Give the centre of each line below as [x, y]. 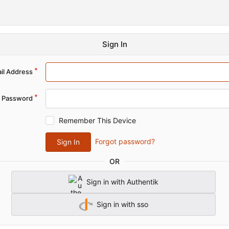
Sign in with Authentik [123, 182]
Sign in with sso [123, 204]
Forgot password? [125, 141]
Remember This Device [98, 120]
